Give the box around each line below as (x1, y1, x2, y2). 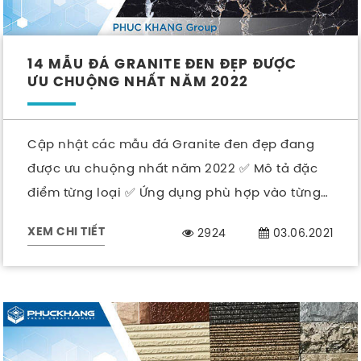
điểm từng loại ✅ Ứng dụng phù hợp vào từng (27, 183, 322, 201)
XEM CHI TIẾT (27, 226, 106, 239)
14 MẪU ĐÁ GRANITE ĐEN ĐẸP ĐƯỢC (27, 56, 297, 72)
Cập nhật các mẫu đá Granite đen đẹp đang (27, 135, 315, 152)
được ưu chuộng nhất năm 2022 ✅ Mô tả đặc (27, 159, 318, 176)
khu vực (27, 207, 78, 225)
